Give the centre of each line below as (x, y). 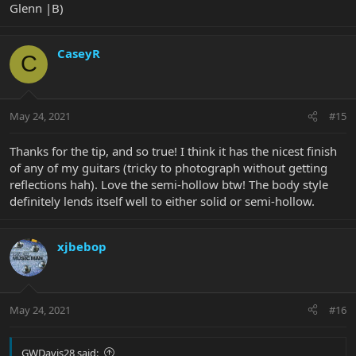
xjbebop (82, 247)
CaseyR (79, 53)
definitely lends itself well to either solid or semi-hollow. (162, 201)
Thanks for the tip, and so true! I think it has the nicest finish (173, 151)
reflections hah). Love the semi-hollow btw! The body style (169, 185)
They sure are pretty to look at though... (116, 62)
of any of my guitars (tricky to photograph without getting (168, 168)
